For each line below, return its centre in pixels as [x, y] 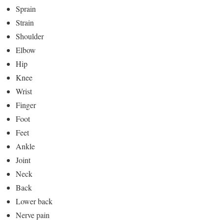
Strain [25, 22]
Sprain [26, 8]
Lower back [34, 201]
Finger [26, 105]
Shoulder [30, 36]
